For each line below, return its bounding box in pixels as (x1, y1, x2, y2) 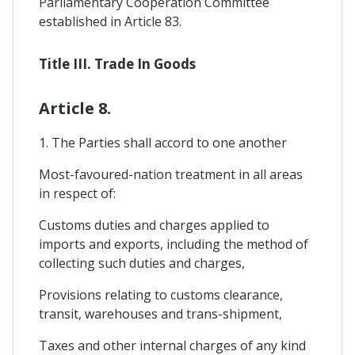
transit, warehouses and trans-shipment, (39, 305, 282, 323)
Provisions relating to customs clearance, (39, 286, 283, 304)
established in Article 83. (39, 12, 181, 30)
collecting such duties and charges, (39, 254, 245, 273)
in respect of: (39, 185, 116, 203)
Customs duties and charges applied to (39, 216, 269, 235)
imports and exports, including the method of (39, 235, 308, 254)
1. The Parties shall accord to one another (39, 134, 287, 152)
